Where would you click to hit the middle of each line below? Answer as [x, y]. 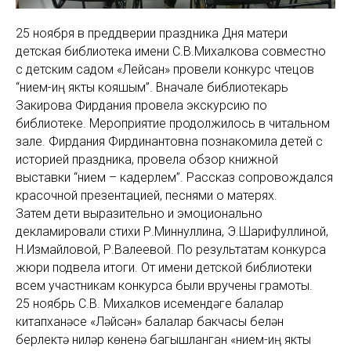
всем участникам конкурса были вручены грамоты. [164, 286]
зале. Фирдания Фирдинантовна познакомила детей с [169, 141]
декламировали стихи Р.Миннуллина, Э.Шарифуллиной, [172, 232]
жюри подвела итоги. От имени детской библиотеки [164, 268]
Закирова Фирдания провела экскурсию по [141, 105]
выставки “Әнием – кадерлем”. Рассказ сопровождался [174, 177]
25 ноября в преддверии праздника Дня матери [152, 33]
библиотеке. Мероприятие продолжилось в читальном [173, 123]
